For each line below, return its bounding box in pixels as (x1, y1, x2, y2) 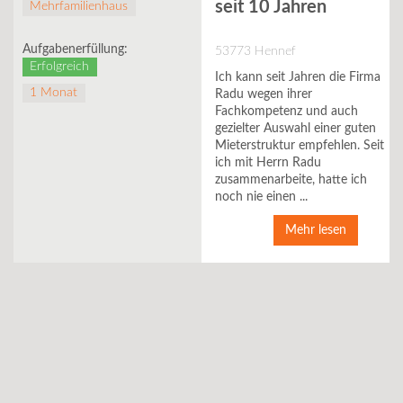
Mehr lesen (284, 223, 346, 237)
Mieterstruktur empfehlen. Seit (215, 139, 384, 152)
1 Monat (30, 86, 78, 99)
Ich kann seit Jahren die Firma (215, 70, 381, 84)
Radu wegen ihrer (215, 87, 312, 101)
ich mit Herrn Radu (215, 156, 321, 169)
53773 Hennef (215, 44, 296, 58)
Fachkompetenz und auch (215, 104, 358, 118)
